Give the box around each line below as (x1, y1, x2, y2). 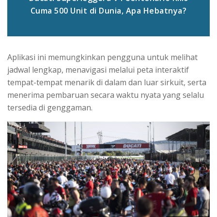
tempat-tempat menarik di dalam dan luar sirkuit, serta (7, 77, 206, 88)
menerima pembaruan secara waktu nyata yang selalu (7, 89, 204, 100)
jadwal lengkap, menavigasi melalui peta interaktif (7, 64, 189, 75)
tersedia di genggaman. (7, 102, 94, 113)
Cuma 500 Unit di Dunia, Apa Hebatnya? (30, 5, 187, 16)
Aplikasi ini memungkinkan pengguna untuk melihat (7, 51, 198, 62)
